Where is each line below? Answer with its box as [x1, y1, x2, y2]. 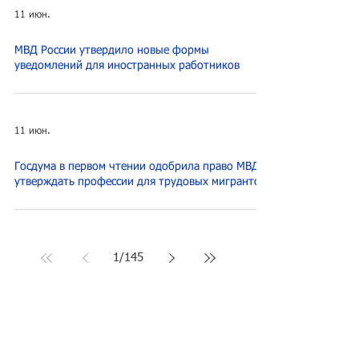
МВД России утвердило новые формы [14, 45, 209, 56]
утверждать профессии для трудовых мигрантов [14, 176, 266, 188]
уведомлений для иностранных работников [14, 60, 240, 71]
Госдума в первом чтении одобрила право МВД [14, 161, 260, 172]
